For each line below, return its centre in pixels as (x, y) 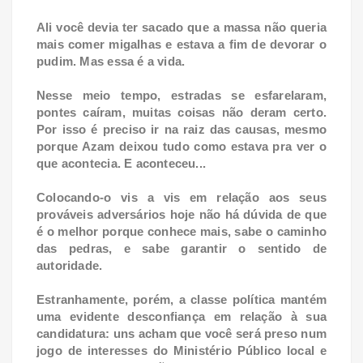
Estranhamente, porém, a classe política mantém (181, 299)
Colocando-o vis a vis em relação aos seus (181, 197)
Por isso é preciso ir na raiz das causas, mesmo (181, 129)
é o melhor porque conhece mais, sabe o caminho (181, 231)
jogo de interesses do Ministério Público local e (181, 350)
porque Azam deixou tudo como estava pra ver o (181, 146)
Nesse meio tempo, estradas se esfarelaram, (181, 95)
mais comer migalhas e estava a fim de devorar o (181, 44)
